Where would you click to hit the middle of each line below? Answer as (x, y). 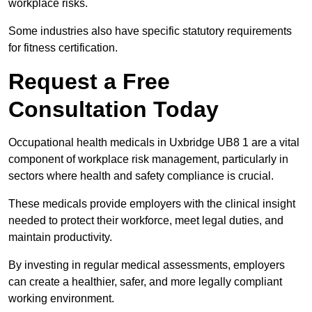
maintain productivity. (60, 237)
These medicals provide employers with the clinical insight (152, 204)
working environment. (61, 299)
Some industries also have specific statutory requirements (150, 31)
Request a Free (89, 82)
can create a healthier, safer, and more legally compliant (145, 282)
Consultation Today (114, 110)
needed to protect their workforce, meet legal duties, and (146, 221)
